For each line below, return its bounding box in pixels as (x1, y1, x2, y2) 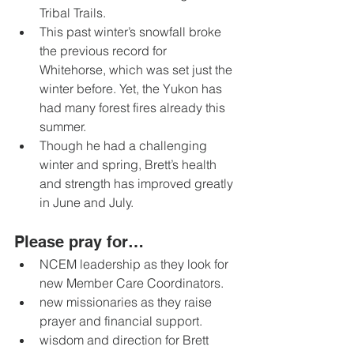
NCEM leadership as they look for (40, 256, 232, 273)
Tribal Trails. (40, 5, 109, 21)
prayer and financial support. (40, 313, 205, 330)
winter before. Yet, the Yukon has (40, 81, 225, 97)
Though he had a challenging (40, 137, 210, 154)
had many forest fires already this (40, 100, 228, 116)
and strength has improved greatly (40, 175, 236, 192)
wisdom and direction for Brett (40, 332, 212, 348)
